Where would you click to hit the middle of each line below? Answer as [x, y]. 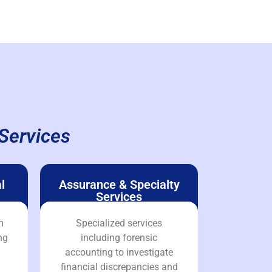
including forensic [119, 237]
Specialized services [119, 223]
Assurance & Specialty [119, 184]
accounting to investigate [119, 252]
